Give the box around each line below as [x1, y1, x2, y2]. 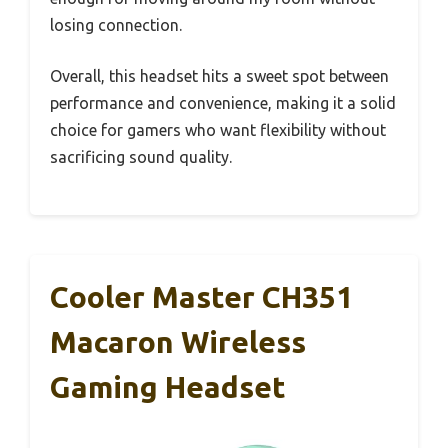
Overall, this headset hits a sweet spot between [50, 66, 389, 85]
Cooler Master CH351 [50, 279, 353, 314]
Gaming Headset [50, 369, 286, 404]
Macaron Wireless [50, 324, 306, 359]
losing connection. [50, 15, 182, 34]
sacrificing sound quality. [50, 147, 232, 166]
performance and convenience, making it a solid [50, 93, 396, 112]
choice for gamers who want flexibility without [50, 120, 386, 139]
